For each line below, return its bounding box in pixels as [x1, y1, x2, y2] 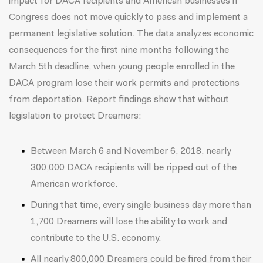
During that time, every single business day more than [30, 201, 251, 210]
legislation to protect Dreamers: [9, 112, 141, 121]
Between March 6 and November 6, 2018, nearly [30, 147, 231, 156]
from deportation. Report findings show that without [9, 95, 229, 104]
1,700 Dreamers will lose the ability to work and [30, 217, 227, 227]
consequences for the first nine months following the [9, 46, 229, 55]
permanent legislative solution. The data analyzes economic [9, 29, 254, 39]
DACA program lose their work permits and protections [9, 79, 240, 88]
